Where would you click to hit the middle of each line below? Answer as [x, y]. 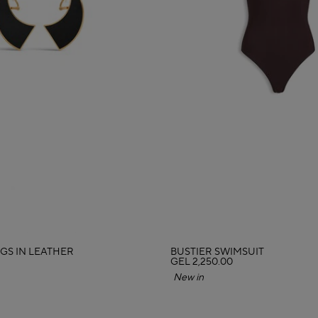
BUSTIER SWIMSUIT [217, 252]
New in [192, 277]
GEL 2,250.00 [202, 262]
